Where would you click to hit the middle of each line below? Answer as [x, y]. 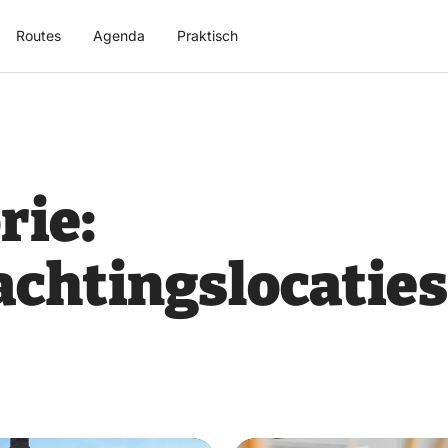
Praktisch [207, 35]
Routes [38, 35]
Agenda [119, 35]
